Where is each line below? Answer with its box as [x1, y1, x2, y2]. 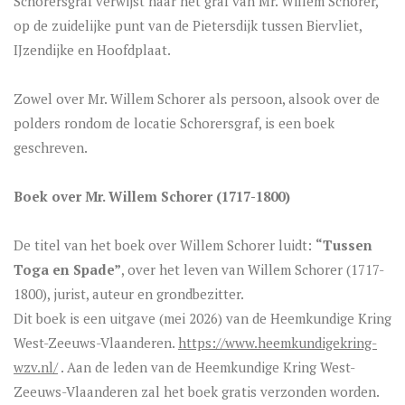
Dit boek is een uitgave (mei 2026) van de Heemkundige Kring [14, 309, 391, 327]
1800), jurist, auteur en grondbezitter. [14, 285, 244, 303]
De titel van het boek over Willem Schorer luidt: [14, 236, 316, 254]
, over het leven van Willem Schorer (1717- [121, 260, 384, 278]
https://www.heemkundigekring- [178, 334, 377, 352]
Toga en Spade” [14, 260, 121, 278]
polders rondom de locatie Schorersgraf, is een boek [14, 114, 334, 132]
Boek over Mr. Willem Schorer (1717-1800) [14, 187, 290, 205]
